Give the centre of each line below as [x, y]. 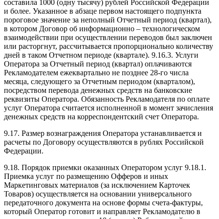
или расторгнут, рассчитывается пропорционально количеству [109, 46]
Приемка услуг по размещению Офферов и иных [86, 176]
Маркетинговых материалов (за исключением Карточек [97, 185]
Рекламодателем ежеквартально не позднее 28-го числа [96, 73]
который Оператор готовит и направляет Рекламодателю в [102, 212]
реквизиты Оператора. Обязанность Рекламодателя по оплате [107, 99]
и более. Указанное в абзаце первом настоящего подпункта [103, 11]
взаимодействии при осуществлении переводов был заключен [108, 38]
